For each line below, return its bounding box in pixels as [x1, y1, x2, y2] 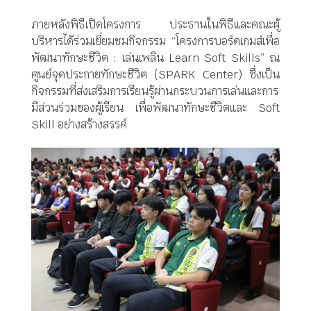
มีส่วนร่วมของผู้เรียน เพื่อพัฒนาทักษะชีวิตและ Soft [31, 101, 280, 116]
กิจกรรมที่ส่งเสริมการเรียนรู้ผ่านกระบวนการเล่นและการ [31, 84, 278, 99]
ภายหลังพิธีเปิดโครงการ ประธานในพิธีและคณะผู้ [31, 17, 280, 33]
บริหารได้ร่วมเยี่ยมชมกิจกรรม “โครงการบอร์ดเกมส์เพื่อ [31, 34, 280, 49]
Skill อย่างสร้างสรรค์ [31, 117, 127, 133]
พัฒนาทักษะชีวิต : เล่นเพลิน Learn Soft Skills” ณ [31, 51, 280, 66]
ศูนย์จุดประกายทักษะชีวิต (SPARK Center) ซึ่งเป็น [31, 67, 280, 83]
